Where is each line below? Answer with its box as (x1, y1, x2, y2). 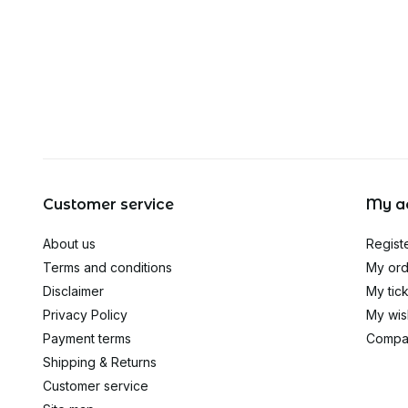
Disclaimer (43, 283, 104, 299)
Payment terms (43, 331, 131, 346)
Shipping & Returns (43, 354, 157, 370)
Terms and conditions (43, 260, 172, 275)
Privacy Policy (43, 307, 127, 322)
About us (43, 236, 96, 251)
